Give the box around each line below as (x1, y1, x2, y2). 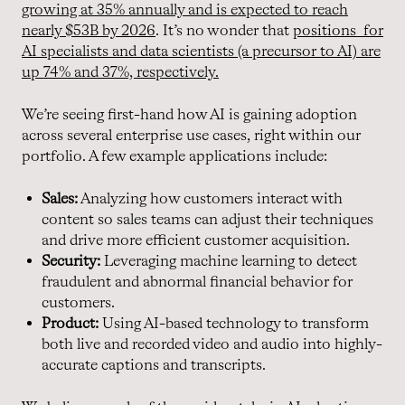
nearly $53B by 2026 (22, 23, 155, 39)
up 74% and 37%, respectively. (22, 64, 219, 80)
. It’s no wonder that (155, 23, 293, 39)
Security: (42, 253, 100, 269)
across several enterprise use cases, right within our (22, 127, 361, 144)
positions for (293, 23, 383, 39)
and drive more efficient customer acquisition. (42, 232, 350, 249)
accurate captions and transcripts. (42, 357, 266, 373)
